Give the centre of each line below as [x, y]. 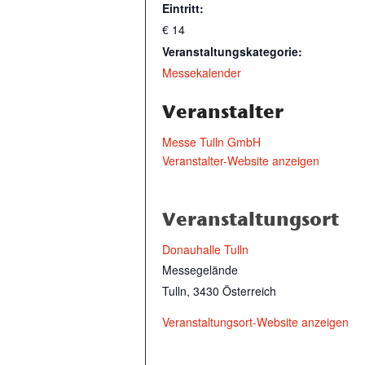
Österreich [249, 291]
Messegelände [200, 270]
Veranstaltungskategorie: [232, 51]
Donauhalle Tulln [205, 249]
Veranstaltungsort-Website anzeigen [255, 322]
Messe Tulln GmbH [211, 142]
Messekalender [202, 73]
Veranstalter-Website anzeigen [241, 161]
